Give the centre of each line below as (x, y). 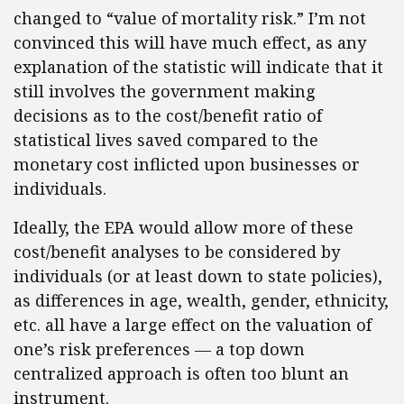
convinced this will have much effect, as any (190, 42)
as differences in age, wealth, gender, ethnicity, (201, 300)
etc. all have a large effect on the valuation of (193, 325)
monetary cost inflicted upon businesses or (187, 164)
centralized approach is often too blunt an (181, 373)
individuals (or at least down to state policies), (198, 276)
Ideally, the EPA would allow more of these (184, 227)
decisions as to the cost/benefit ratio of (168, 115)
